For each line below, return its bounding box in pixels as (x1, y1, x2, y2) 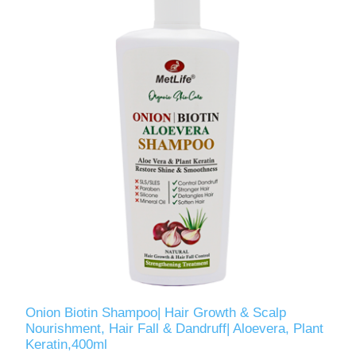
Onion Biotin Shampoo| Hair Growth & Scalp (25, 304, 287, 320)
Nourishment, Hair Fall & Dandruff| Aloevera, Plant (25, 320, 324, 336)
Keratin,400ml (25, 336, 108, 352)
